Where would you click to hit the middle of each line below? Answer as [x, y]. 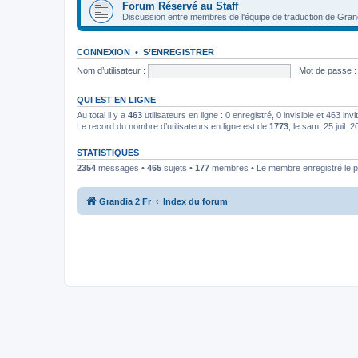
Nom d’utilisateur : [111, 70]
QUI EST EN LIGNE [116, 100]
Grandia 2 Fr [125, 201]
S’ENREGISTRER [179, 52]
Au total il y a [102, 115]
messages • [121, 168]
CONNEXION [103, 52]
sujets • [178, 168]
